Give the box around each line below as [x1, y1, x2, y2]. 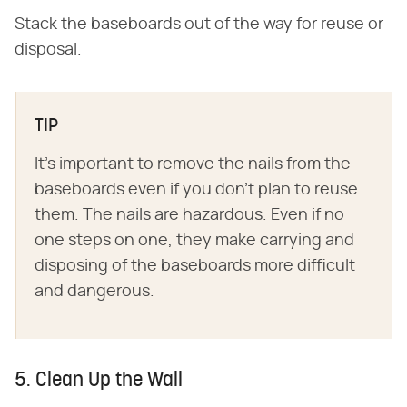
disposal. [15, 41, 82, 58]
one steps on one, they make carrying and [35, 232, 354, 249]
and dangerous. [35, 283, 154, 300]
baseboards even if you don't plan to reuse [35, 181, 358, 198]
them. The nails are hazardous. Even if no [35, 206, 344, 223]
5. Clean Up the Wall [15, 370, 183, 392]
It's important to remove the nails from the [35, 155, 351, 173]
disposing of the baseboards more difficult [35, 257, 355, 274]
